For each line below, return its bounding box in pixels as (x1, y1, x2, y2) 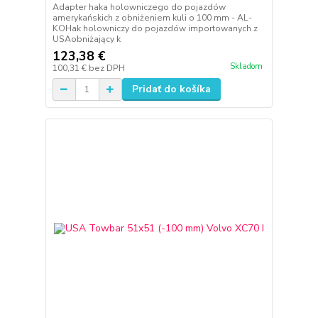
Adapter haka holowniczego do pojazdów (52, 1, 226, 13)
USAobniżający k (52, 33, 121, 45)
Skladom (229, 61, 263, 72)
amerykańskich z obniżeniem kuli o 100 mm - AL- (52, 12, 252, 24)
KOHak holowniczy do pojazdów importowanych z (52, 23, 258, 35)
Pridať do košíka (131, 82, 211, 97)
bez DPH (88, 62, 125, 75)
